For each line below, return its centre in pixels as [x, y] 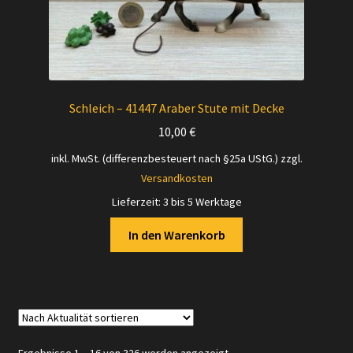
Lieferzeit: [137, 202]
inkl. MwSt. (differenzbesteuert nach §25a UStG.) [164, 159]
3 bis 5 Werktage [202, 202]
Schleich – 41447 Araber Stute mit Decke [176, 108]
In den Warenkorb [176, 234]
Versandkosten [176, 178]
